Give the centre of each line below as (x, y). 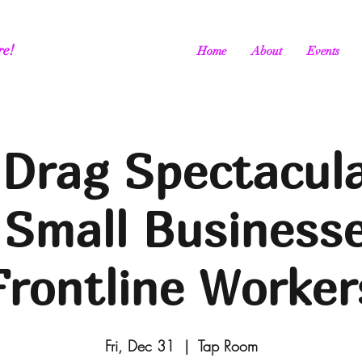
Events (323, 51)
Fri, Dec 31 (139, 346)
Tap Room (227, 346)
